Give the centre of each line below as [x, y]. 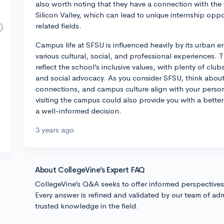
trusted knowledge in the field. [87, 206]
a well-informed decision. [78, 111]
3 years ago [55, 130]
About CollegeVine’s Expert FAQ [90, 170]
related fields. [58, 26]
